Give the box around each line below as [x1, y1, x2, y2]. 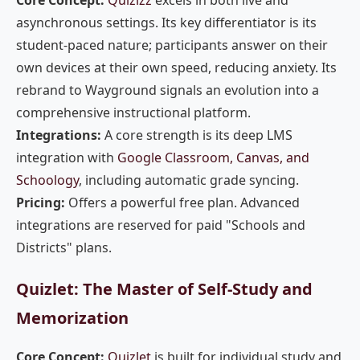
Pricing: [16, 194, 65, 211]
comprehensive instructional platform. [16, 104, 251, 121]
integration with [16, 149, 117, 166]
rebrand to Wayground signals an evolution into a [16, 81, 319, 99]
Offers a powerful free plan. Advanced [65, 194, 300, 211]
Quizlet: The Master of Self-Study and [16, 278, 313, 300]
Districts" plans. [16, 239, 112, 256]
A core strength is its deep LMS [101, 126, 292, 144]
